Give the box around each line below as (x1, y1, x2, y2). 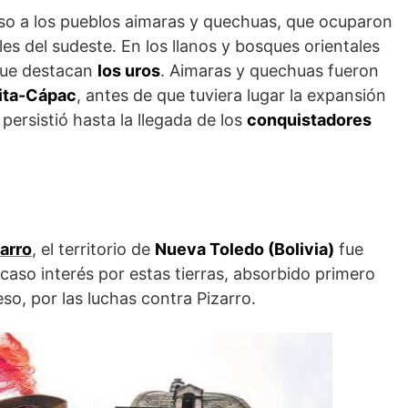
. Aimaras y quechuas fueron (160, 60, 379, 80)
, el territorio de (32, 239, 155, 259)
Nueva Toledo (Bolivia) (155, 239, 334, 259)
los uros (97, 60, 160, 80)
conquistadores (247, 109, 372, 129)
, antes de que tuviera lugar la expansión (76, 85, 386, 105)
